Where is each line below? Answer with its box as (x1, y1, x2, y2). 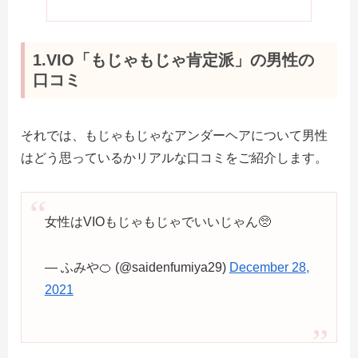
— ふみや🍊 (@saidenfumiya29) (44, 260, 229, 274)
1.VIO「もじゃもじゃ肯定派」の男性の (33, 51, 314, 70)
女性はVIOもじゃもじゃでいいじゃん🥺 (44, 214, 271, 229)
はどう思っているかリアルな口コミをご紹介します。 (21, 150, 328, 165)
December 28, (229, 260, 309, 274)
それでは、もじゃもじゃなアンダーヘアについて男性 (21, 128, 328, 142)
